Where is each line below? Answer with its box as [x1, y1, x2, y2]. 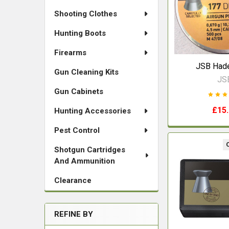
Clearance [54, 176, 91, 185]
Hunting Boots [54, 29, 106, 38]
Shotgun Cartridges [54, 145, 125, 154]
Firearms [54, 48, 86, 57]
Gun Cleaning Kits [54, 67, 119, 77]
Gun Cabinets [54, 87, 103, 96]
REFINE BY [54, 210, 93, 219]
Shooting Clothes [54, 9, 117, 18]
